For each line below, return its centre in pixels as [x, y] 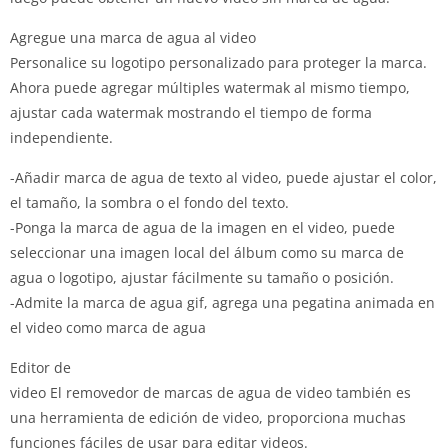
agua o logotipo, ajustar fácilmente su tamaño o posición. [202, 277]
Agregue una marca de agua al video [133, 37]
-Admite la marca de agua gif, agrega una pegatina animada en [222, 302]
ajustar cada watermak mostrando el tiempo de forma [191, 112]
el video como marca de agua [108, 327]
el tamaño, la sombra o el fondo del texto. [149, 202]
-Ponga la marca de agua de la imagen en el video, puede [202, 227]
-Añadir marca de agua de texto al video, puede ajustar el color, [223, 177]
